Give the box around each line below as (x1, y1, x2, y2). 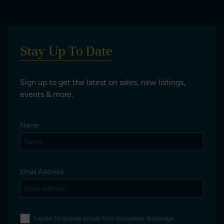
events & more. (20, 89, 73, 99)
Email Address (20, 167, 64, 176)
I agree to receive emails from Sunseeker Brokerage (34, 214, 174, 222)
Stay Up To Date (20, 42, 112, 59)
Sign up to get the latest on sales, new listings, (20, 77, 185, 87)
